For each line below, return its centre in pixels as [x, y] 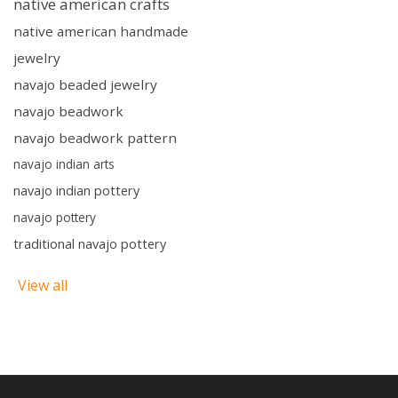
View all [43, 285]
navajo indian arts [64, 164]
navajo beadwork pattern [95, 138]
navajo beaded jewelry [85, 84]
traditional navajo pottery [90, 244]
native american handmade [101, 31]
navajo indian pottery [76, 191]
